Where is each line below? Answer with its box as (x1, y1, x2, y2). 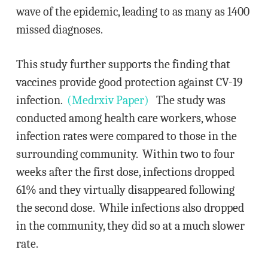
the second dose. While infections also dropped (16, 201, 244, 215)
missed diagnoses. (16, 23, 103, 36)
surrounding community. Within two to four (16, 147, 234, 161)
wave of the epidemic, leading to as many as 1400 (16, 5, 249, 19)
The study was (148, 93, 226, 107)
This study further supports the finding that (16, 57, 230, 71)
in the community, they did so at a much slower (16, 219, 245, 233)
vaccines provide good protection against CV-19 (16, 75, 243, 89)
